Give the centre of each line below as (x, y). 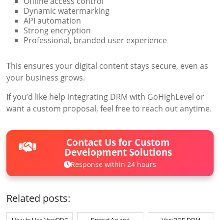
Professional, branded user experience (96, 41)
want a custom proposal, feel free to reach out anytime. (109, 109)
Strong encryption (57, 31)
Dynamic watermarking (67, 11)
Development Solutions (118, 152)
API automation (53, 21)
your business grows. (46, 78)
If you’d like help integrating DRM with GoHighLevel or (106, 97)
